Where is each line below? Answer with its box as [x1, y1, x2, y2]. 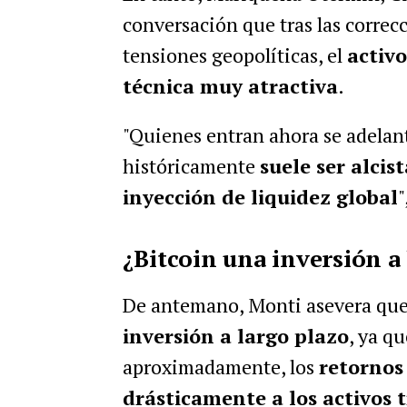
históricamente [122, 153, 260, 179]
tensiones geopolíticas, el [122, 42, 347, 68]
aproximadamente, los [122, 353, 319, 380]
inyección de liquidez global [122, 184, 398, 210]
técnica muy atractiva [122, 73, 338, 99]
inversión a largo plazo [122, 323, 349, 349]
